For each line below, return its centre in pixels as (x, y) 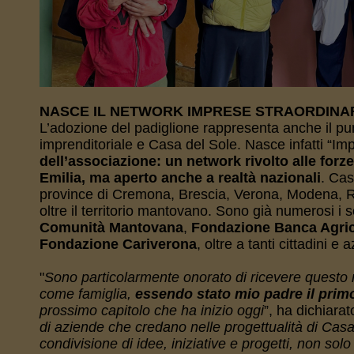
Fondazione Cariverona (118, 244)
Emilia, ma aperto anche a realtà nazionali (180, 178)
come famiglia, (87, 294)
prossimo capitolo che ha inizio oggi (151, 311)
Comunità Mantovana (111, 228)
